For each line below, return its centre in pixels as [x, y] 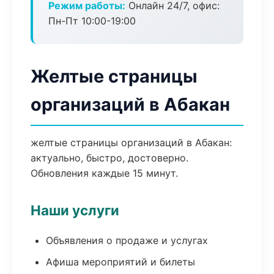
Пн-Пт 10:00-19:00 [92, 21]
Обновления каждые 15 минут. [104, 173]
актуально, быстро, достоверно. [109, 158]
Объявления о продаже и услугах [127, 240]
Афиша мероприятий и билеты [120, 262]
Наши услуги [75, 210]
